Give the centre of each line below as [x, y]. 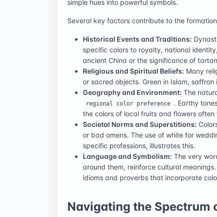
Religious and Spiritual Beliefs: [133, 71]
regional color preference [128, 103]
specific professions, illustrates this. [139, 145]
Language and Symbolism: [127, 156]
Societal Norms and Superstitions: [140, 124]
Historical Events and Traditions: [137, 39]
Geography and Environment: [132, 92]
